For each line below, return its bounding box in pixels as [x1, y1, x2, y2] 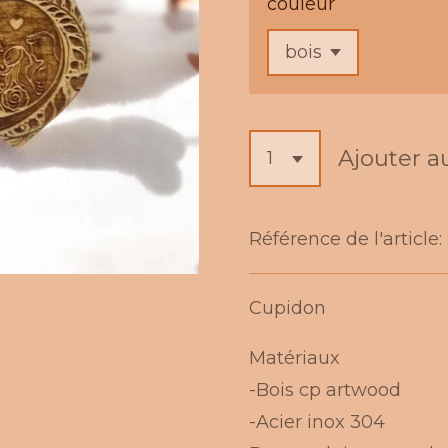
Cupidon [249, 296, 326, 319]
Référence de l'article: [249, 227, 442, 250]
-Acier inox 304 [249, 410, 385, 433]
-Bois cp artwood [249, 378, 401, 401]
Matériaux [249, 346, 340, 369]
